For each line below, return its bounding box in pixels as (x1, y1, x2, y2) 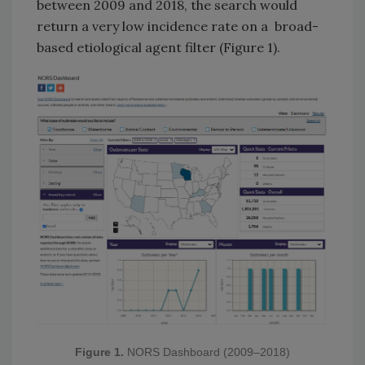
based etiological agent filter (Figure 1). (37, 38, 280, 55)
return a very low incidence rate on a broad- (37, 17, 319, 34)
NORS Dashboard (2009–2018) (124, 345, 290, 358)
